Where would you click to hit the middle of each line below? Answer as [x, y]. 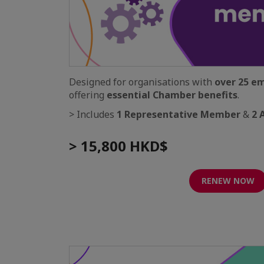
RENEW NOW [228, 180]
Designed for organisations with [142, 82]
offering [88, 95]
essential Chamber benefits [172, 95]
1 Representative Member [179, 114]
